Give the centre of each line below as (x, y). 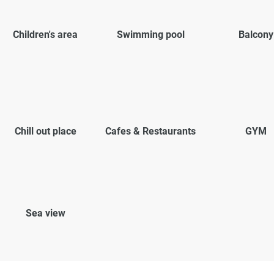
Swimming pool (150, 34)
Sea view (45, 213)
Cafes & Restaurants (150, 131)
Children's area (45, 34)
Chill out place (45, 131)
